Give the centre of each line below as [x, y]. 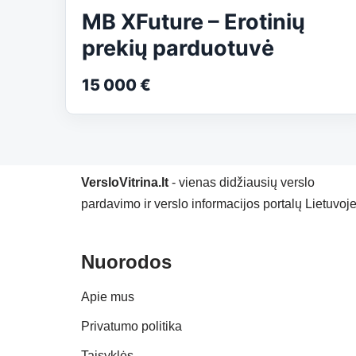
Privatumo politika [132, 327]
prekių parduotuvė [178, 48]
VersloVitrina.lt [125, 183]
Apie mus [108, 297]
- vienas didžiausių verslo [242, 183]
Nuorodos [126, 262]
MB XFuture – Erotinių [193, 22]
